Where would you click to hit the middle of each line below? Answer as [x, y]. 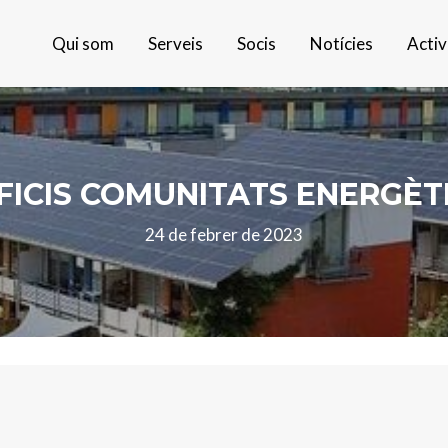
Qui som [83, 43]
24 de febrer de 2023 [224, 234]
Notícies [341, 43]
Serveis [175, 43]
